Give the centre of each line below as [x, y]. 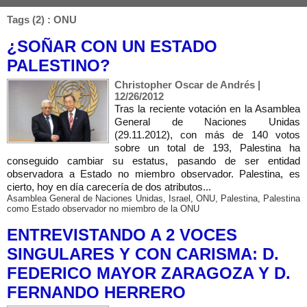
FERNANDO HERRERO [96, 292]
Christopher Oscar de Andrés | [187, 85]
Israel [179, 198]
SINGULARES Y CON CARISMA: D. [143, 254]
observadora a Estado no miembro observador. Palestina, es [153, 174]
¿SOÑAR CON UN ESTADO [112, 46]
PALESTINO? [59, 65]
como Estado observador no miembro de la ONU [103, 209]
